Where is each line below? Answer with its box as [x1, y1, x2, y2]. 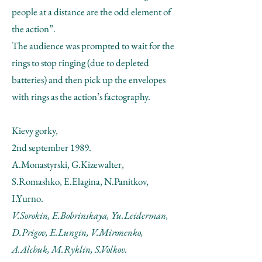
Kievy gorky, [12, 124, 58, 137]
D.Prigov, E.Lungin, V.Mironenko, [12, 226, 143, 239]
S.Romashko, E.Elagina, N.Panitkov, [12, 175, 149, 188]
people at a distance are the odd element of [12, 5, 171, 18]
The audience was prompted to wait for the [12, 39, 174, 52]
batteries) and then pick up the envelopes [12, 73, 166, 86]
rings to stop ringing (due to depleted [12, 56, 149, 69]
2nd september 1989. [12, 141, 91, 154]
